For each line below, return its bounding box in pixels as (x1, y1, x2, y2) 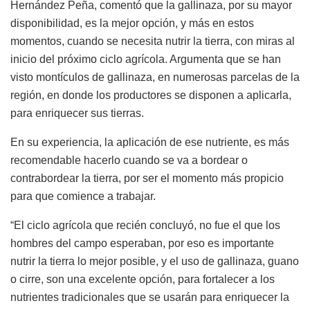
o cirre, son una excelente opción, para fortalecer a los (10, 273, 275, 285)
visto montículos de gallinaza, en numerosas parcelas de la (10, 71, 300, 83)
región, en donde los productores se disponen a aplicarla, (10, 89, 291, 101)
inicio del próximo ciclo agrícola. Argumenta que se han (10, 53, 281, 65)
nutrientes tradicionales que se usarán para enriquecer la (10, 291, 289, 303)
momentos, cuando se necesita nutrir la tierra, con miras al (10, 35, 295, 47)
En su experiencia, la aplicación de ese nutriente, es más (10, 136, 289, 148)
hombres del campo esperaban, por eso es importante (10, 237, 274, 249)
